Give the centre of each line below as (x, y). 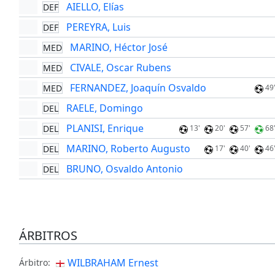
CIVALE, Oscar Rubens (120, 68)
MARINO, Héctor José (118, 48)
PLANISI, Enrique (105, 129)
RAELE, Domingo (104, 108)
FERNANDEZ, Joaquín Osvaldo (138, 88)
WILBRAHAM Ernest (113, 263)
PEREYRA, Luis (98, 27)
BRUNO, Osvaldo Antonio (124, 169)
